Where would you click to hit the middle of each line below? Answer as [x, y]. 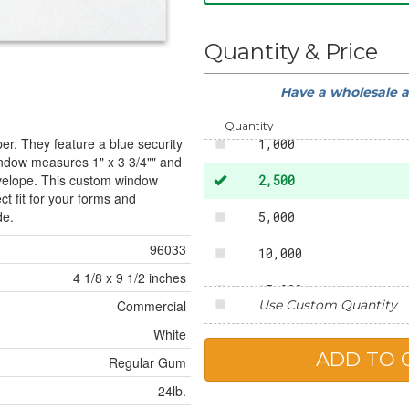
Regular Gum [147, 363]
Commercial [152, 306]
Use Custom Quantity [327, 304]
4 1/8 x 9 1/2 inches [130, 278]
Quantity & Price [291, 51]
